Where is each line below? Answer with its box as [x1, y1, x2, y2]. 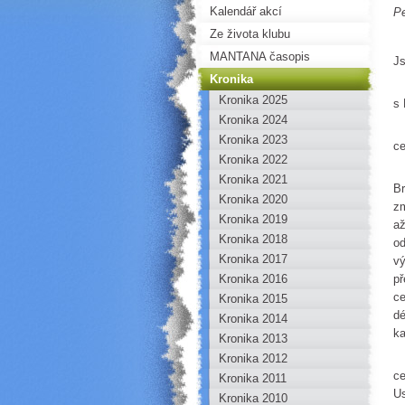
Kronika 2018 [219, 232, 287, 246]
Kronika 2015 [219, 292, 287, 306]
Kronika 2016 [219, 272, 287, 286]
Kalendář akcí [210, 5, 282, 18]
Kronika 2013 [219, 332, 287, 345]
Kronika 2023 [219, 133, 287, 146]
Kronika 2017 [219, 252, 287, 266]
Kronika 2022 [219, 153, 287, 166]
